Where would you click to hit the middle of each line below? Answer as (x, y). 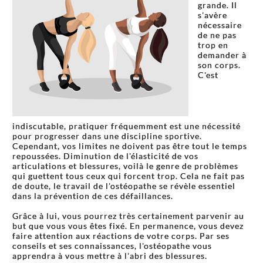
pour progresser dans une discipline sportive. (107, 136)
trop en (213, 45)
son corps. (219, 65)
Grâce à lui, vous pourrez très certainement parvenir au (128, 216)
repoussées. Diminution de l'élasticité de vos (105, 156)
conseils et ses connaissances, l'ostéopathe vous (112, 246)
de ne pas (217, 35)
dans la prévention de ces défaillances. (93, 196)
